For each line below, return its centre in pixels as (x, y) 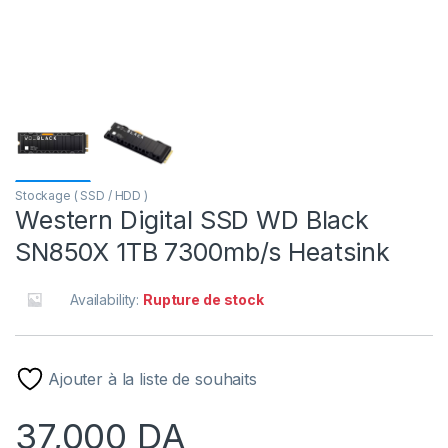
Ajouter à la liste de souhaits (152, 379)
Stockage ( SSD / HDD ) (81, 196)
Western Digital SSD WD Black (192, 220)
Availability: (107, 300)
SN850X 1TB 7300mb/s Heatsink (203, 252)
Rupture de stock (203, 300)
